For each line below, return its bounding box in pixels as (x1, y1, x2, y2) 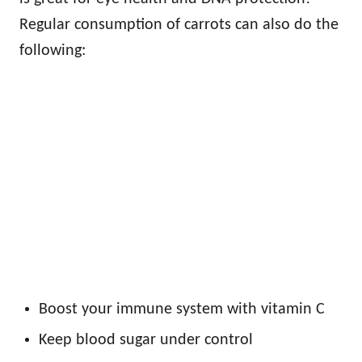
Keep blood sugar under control (39, 331, 253, 348)
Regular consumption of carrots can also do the (19, 16, 339, 33)
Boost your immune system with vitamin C (39, 301, 325, 318)
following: (19, 42, 86, 59)
